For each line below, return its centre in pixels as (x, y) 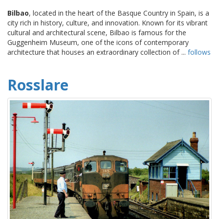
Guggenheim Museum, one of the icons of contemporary (98, 43)
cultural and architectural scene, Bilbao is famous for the (97, 33)
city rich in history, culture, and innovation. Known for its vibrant (108, 23)
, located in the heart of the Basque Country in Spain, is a (119, 13)
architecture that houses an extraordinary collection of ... (98, 52)
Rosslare (38, 85)
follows (199, 52)
